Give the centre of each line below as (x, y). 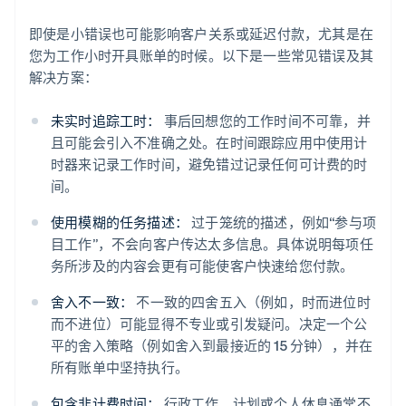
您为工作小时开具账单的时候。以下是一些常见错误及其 (202, 56)
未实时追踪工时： (106, 121)
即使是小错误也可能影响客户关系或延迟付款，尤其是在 (202, 34)
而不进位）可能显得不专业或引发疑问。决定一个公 (209, 324)
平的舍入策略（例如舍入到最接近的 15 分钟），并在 (212, 346)
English (74, 377)
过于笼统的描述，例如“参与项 (282, 222)
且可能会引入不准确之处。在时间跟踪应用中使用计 (209, 143)
